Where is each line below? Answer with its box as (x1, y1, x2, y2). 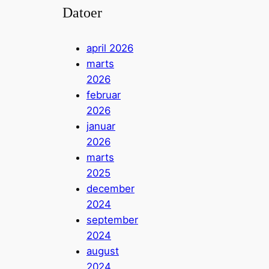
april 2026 (86, 41, 133, 54)
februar (86, 88, 121, 101)
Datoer (62, 4, 102, 20)
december (86, 182, 134, 195)
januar (86, 119, 115, 132)
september (86, 213, 138, 226)
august (86, 244, 119, 257)
